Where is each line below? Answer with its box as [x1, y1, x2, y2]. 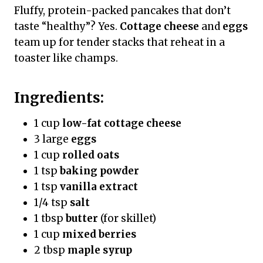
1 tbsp [34, 212, 66, 225]
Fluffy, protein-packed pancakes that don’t [14, 4, 231, 18]
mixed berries [62, 228, 136, 241]
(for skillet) [98, 212, 156, 225]
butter [66, 212, 98, 225]
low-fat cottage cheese [62, 117, 181, 130]
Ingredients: [14, 89, 104, 107]
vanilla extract [60, 180, 138, 194]
